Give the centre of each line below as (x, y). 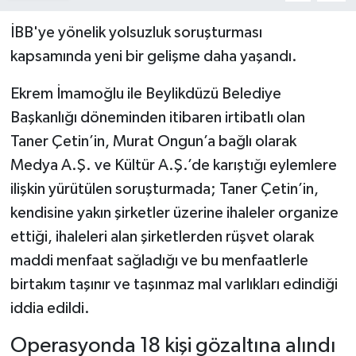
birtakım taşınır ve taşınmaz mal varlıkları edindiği (174, 285)
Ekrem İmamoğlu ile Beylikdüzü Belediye (145, 94)
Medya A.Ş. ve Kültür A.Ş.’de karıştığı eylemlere (173, 166)
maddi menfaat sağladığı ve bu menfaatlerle (159, 261)
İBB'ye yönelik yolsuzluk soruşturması (136, 33)
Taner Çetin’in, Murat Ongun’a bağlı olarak (153, 142)
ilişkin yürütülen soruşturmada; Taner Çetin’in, (164, 190)
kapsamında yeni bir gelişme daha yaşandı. (153, 57)
